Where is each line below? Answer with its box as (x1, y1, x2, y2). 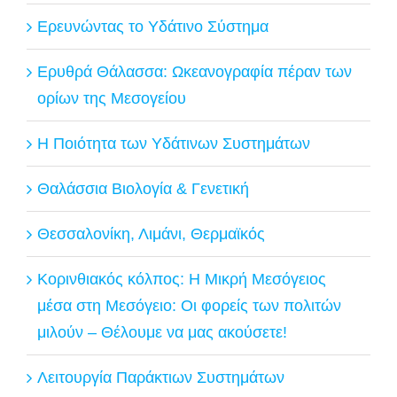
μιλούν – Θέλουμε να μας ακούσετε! (37, 323, 287, 341)
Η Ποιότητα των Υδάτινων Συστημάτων (37, 134, 310, 152)
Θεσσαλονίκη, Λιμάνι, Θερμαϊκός (37, 224, 265, 243)
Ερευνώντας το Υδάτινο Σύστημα (37, 17, 269, 35)
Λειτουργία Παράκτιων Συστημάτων (37, 368, 284, 386)
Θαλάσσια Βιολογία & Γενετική (37, 179, 249, 198)
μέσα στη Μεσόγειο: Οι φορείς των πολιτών (37, 296, 341, 315)
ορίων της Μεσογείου (37, 89, 186, 107)
